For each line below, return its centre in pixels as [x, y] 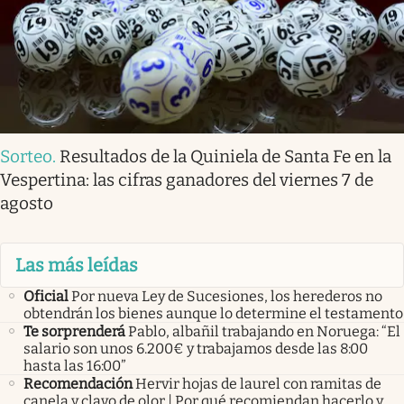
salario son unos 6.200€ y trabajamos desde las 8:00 [196, 349]
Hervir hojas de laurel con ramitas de [258, 384]
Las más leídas [77, 265]
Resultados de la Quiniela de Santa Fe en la [225, 156]
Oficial [46, 297]
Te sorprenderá [74, 332]
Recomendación [78, 384]
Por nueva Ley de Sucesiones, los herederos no [227, 297]
